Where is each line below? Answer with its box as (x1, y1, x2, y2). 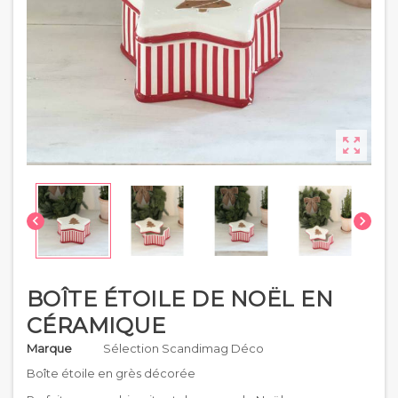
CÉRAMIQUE (27, 312, 166, 338)
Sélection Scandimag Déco (102, 340, 264, 355)
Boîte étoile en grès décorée (27, 365, 195, 380)
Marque (27, 340, 72, 355)
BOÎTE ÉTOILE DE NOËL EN (27, 285, 334, 312)
